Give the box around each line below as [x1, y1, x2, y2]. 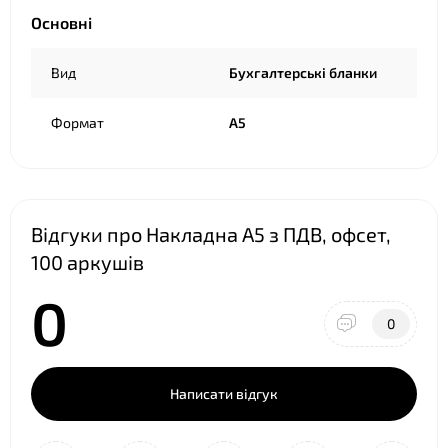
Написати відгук [170, 385, 278, 402]
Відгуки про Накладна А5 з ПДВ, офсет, [31, 222, 391, 246]
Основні [31, 13, 92, 32]
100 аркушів [31, 250, 144, 274]
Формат [51, 114, 104, 131]
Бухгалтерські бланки [229, 64, 377, 81]
